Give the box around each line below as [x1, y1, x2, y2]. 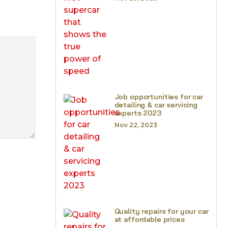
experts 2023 [114, 108, 161, 118]
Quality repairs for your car [114, 207, 209, 216]
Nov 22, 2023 [114, 121, 157, 129]
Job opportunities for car [114, 92, 203, 101]
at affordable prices [114, 215, 185, 224]
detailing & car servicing [114, 100, 197, 109]
